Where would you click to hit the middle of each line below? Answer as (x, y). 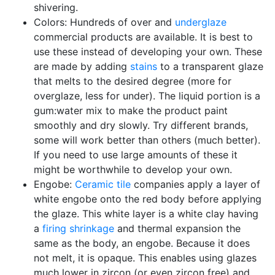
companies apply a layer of (196, 184)
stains (144, 66)
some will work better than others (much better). (147, 140)
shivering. (56, 7)
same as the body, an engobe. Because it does (142, 243)
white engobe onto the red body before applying (148, 199)
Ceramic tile (103, 184)
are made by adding (82, 66)
